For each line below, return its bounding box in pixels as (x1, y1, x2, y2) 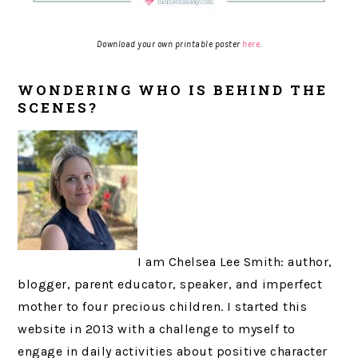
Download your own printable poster (96, 39, 242, 50)
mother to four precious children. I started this (18, 299, 308, 315)
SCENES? (18, 98, 99, 117)
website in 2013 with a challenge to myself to (18, 321, 296, 337)
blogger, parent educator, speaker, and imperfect (18, 276, 323, 292)
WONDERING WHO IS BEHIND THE (18, 81, 328, 100)
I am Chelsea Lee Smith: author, (137, 254, 332, 270)
